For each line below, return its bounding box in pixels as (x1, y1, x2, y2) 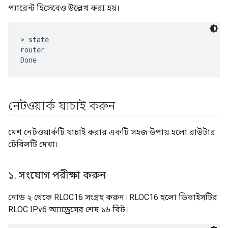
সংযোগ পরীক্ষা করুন (16, 169, 106, 182)
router (20, 45, 45, 55)
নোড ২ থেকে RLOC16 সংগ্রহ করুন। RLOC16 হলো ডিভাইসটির (8, 192, 217, 203)
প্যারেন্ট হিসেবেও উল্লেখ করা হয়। (8, 3, 120, 13)
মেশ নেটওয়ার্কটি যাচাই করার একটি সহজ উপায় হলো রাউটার (8, 127, 215, 137)
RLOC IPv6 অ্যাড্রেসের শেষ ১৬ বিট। (8, 205, 128, 215)
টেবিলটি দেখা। (8, 139, 58, 150)
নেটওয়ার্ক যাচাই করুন (8, 99, 115, 113)
